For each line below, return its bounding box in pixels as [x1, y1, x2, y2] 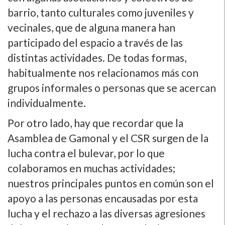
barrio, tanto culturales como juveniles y [8, 6, 194, 19]
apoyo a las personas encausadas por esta [8, 192, 198, 205]
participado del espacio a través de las [8, 36, 183, 49]
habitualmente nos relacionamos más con [8, 66, 198, 79]
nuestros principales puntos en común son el [8, 177, 214, 190]
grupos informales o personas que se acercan [8, 81, 216, 94]
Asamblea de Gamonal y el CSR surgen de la [8, 132, 208, 145]
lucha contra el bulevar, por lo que [8, 147, 165, 160]
